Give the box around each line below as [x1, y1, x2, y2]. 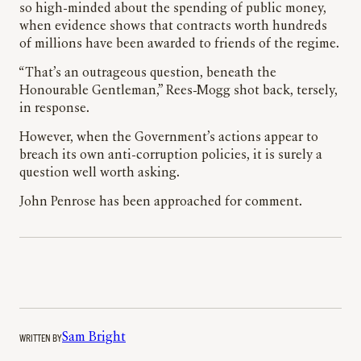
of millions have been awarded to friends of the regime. [19, 38, 339, 52]
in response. [19, 102, 89, 116]
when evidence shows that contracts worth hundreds [19, 20, 327, 34]
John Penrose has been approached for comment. [19, 196, 302, 210]
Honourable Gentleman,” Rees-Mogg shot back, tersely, [19, 85, 338, 98]
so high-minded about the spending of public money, [19, 2, 326, 16]
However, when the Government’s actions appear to [19, 131, 318, 145]
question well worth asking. [19, 167, 180, 180]
